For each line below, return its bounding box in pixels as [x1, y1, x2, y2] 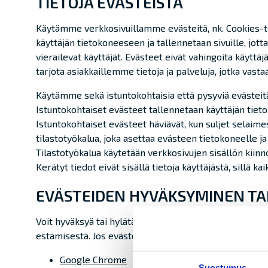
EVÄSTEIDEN [36, 186, 126, 205]
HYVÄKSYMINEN [129, 186, 245, 205]
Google [60, 254, 93, 265]
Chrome [93, 254, 127, 265]
